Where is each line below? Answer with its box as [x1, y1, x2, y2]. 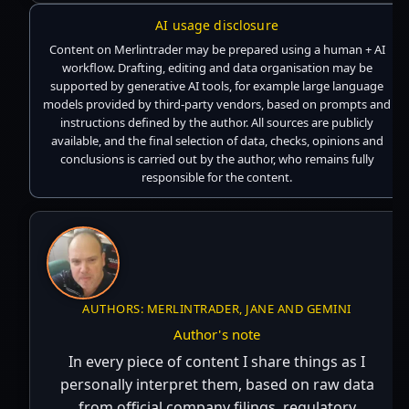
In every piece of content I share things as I [68, 351, 366, 372]
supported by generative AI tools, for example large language [50, 78, 384, 95]
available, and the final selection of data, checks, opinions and [50, 132, 383, 150]
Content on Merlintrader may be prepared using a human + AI [48, 41, 385, 58]
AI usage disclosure [155, 16, 278, 35]
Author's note [173, 325, 261, 344]
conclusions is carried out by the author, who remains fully [59, 151, 374, 168]
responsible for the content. [142, 169, 293, 186]
